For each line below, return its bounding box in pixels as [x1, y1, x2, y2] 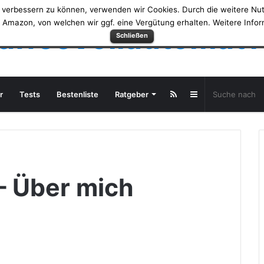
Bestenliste [56, 90, 98, 99]
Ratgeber [114, 90, 148, 99]
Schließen [116, 31, 148, 39]
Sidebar [197, 88, 227, 98]
